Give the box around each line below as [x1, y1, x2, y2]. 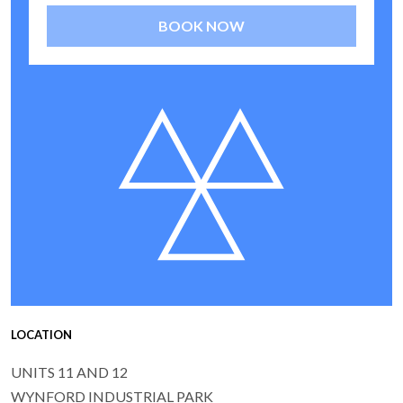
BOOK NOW [158, 17, 245, 35]
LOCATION [11, 327, 72, 343]
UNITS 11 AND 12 [11, 363, 128, 381]
